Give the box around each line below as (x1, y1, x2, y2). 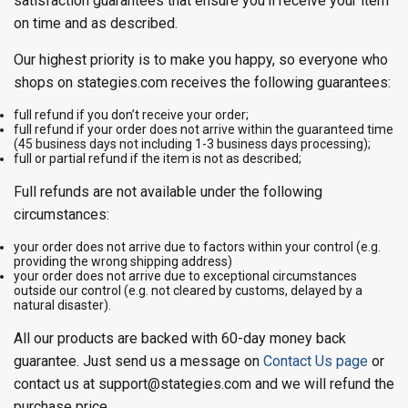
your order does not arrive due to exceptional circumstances (14, 269, 357, 283)
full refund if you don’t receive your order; (14, 107, 249, 122)
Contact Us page (263, 352, 368, 370)
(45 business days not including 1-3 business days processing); (14, 137, 371, 151)
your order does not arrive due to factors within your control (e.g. (14, 240, 381, 254)
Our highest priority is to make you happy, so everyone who (14, 51, 388, 68)
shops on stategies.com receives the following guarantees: (14, 74, 391, 91)
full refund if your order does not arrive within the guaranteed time (14, 122, 393, 137)
